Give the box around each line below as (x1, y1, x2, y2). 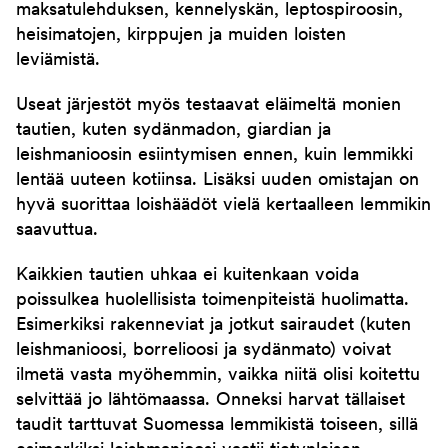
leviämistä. (16, 51, 100, 70)
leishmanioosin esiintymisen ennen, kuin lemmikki (16, 146, 413, 165)
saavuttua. (16, 221, 98, 240)
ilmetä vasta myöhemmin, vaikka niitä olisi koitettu (16, 366, 420, 385)
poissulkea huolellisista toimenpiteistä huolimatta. (16, 291, 409, 310)
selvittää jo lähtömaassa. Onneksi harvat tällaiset (16, 391, 405, 410)
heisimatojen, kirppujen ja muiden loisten (16, 26, 346, 45)
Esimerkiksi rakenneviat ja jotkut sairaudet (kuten (16, 316, 411, 335)
